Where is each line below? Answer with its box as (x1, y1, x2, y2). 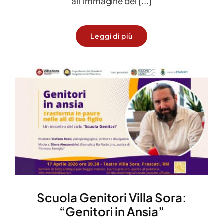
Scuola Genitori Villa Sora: (37, 189, 186, 205)
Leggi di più (90, 31, 133, 40)
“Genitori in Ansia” (59, 203, 164, 219)
